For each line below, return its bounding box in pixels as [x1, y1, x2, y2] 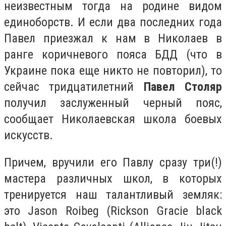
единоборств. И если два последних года [4, 15, 222, 30]
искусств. [4, 128, 53, 143]
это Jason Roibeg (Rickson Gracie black [4, 203, 222, 218]
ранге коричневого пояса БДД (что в [4, 47, 222, 62]
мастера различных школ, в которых [4, 171, 222, 186]
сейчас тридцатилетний [4, 80, 144, 94]
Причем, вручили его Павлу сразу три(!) [4, 155, 222, 169]
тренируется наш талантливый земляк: [4, 187, 222, 202]
